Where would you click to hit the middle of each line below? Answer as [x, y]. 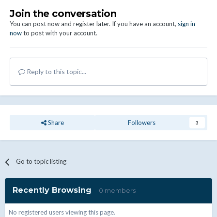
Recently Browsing [56, 190]
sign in [186, 24]
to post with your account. [60, 33]
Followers [141, 123]
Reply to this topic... [56, 72]
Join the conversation [63, 14]
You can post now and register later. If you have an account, [94, 24]
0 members [117, 191]
